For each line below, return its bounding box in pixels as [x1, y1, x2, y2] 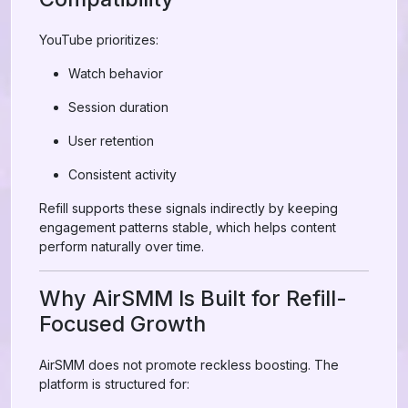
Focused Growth [39, 311, 206, 337]
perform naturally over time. [39, 239, 204, 254]
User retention [68, 133, 154, 148]
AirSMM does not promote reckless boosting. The [39, 357, 339, 372]
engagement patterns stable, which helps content [39, 219, 336, 235]
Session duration [68, 99, 168, 115]
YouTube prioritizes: [39, 32, 158, 47]
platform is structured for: [39, 376, 189, 392]
